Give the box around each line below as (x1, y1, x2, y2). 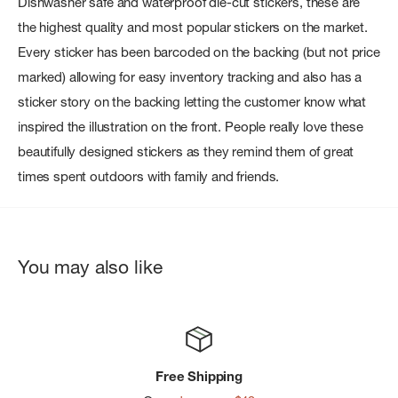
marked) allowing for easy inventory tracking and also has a (18, 68, 362, 85)
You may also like (18, 255, 163, 278)
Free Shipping (155, 367, 243, 385)
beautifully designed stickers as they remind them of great (18, 142, 354, 160)
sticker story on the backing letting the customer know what (18, 92, 367, 110)
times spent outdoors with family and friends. (18, 167, 280, 185)
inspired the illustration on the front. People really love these (18, 117, 363, 135)
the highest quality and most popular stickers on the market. (18, 18, 369, 36)
